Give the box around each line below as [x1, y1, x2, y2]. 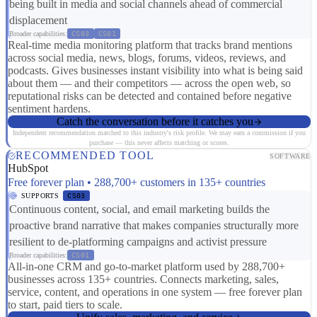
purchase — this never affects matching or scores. [89, 139, 229, 147]
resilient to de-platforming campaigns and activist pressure [9, 236, 267, 248]
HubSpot [8, 162, 48, 175]
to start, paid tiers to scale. [8, 299, 122, 311]
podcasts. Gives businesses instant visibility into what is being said [8, 64, 303, 77]
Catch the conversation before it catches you [56, 115, 253, 128]
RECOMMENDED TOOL [16, 149, 155, 162]
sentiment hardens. [8, 103, 91, 115]
